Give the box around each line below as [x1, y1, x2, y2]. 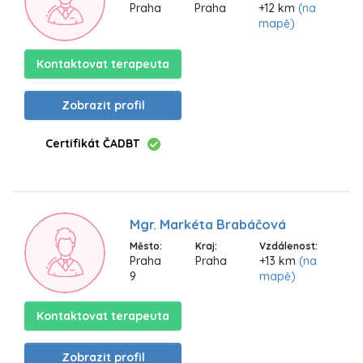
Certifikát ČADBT [45, 135, 139, 151]
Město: [130, 239, 162, 252]
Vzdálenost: [259, 239, 318, 252]
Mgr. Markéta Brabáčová [130, 216, 286, 233]
